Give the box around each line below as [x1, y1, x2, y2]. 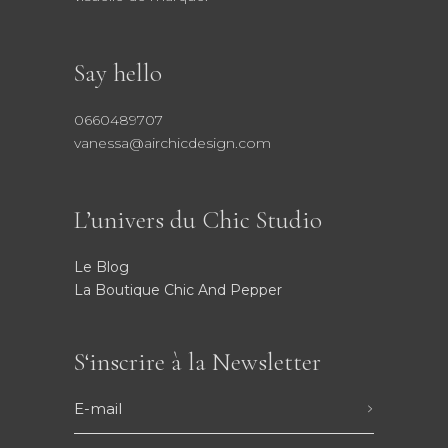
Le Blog [74, 258, 129, 276]
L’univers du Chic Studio [74, 205, 322, 235]
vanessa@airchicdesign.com [74, 134, 271, 152]
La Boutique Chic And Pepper [74, 281, 282, 299]
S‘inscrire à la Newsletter [74, 347, 321, 377]
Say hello [74, 58, 162, 88]
